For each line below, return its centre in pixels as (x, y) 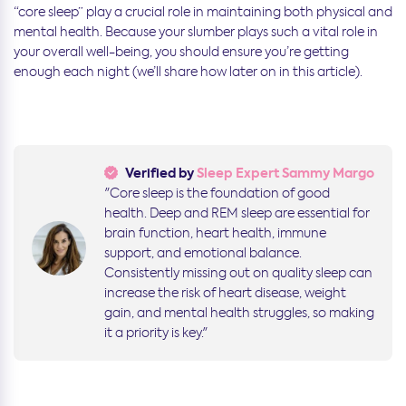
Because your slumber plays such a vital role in (242, 31)
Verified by (159, 173)
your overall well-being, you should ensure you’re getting (181, 51)
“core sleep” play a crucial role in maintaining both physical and (203, 11)
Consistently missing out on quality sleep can (238, 272)
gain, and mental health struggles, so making (239, 312)
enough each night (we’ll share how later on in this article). (189, 71)
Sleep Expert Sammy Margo (285, 173)
